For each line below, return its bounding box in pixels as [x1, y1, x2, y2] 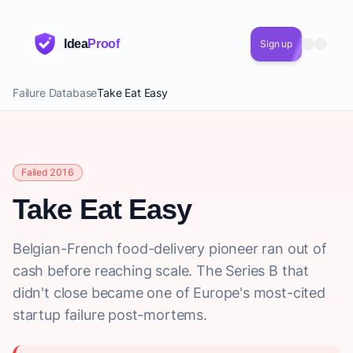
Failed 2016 [21, 166, 75, 178]
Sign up [260, 38, 292, 50]
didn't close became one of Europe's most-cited [13, 284, 325, 301]
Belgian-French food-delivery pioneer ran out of [13, 240, 327, 257]
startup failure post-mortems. [13, 307, 207, 323]
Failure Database [13, 86, 98, 99]
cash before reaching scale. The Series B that [13, 262, 310, 279]
